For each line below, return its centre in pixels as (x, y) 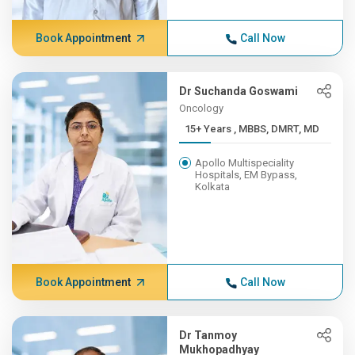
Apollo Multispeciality (245, 163)
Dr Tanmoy (208, 335)
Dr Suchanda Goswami (239, 91)
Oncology (202, 108)
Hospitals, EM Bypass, (246, 175)
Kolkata (213, 187)
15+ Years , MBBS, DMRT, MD (277, 129)
